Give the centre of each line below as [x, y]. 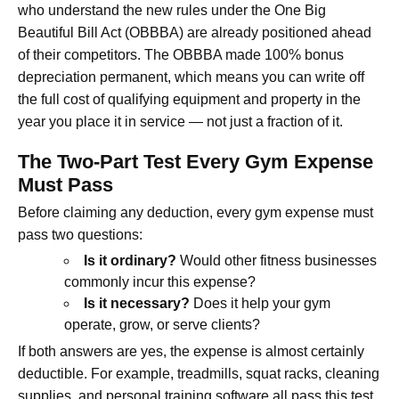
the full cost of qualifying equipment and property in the [189, 99]
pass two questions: [80, 234]
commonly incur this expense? [160, 281]
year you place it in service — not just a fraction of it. [180, 121]
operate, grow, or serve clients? [162, 324]
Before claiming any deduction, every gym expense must [195, 212]
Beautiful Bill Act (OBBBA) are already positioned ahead [195, 32]
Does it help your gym [260, 303]
